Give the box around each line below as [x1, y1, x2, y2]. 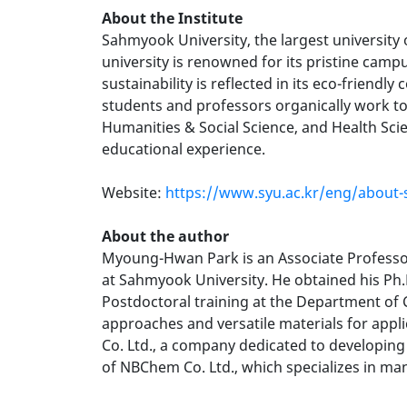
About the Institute [102, 8, 243, 28]
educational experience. [102, 139, 265, 159]
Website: [102, 183, 165, 203]
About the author [102, 226, 229, 246]
